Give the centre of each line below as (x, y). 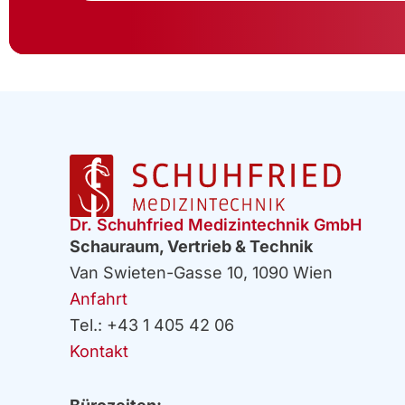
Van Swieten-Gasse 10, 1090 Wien (202, 272)
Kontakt (99, 351)
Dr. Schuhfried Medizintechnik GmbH (216, 224)
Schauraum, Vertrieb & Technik (192, 246)
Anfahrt (99, 298)
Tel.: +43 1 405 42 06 (157, 325)
